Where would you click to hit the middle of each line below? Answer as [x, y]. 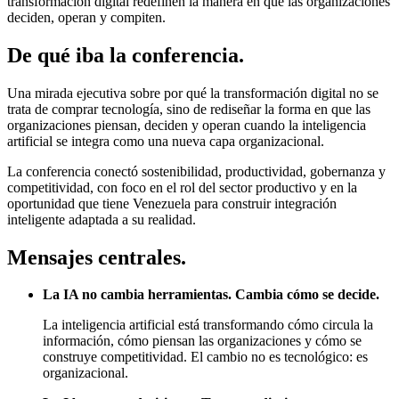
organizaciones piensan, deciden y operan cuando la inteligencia [187, 125]
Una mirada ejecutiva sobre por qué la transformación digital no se [193, 93]
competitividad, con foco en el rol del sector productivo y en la [182, 187]
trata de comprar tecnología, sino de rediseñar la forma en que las [189, 109]
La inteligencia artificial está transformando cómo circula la [208, 325]
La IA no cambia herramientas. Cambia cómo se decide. [211, 295]
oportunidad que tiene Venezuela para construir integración [172, 203]
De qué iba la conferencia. [126, 55]
